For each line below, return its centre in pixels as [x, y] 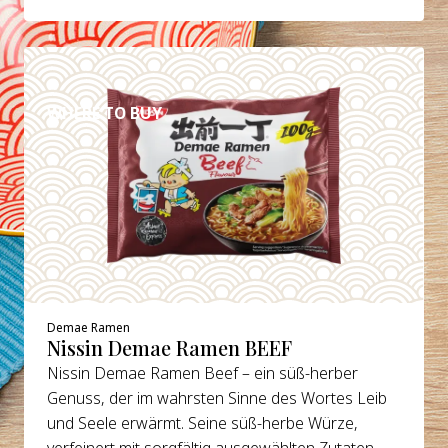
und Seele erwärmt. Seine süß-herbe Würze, [203, 422]
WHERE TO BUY [105, 112]
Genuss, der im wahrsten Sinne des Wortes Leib [217, 397]
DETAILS [104, 65]
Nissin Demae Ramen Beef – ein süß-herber [203, 372]
